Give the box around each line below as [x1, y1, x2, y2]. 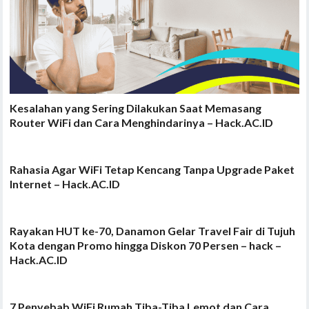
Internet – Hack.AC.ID [10, 177, 121, 191]
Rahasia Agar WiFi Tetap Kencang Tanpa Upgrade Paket [10, 163, 295, 177]
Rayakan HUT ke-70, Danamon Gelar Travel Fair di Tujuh [10, 224, 296, 238]
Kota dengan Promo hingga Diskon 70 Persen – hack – [10, 239, 282, 252]
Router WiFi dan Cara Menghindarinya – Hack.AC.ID [10, 116, 274, 130]
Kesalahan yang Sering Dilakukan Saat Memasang [10, 101, 262, 115]
